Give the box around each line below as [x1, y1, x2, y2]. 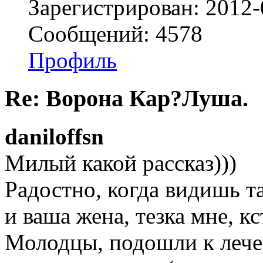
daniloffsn [5, 123, 104, 149]
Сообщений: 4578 [28, 21, 203, 47]
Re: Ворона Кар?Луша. [5, 85, 248, 112]
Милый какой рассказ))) [5, 150, 237, 176]
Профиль [28, 48, 117, 73]
